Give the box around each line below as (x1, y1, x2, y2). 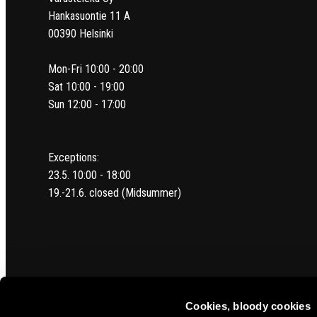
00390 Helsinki (48, 26, 113, 40)
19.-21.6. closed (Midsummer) (48, 185, 181, 200)
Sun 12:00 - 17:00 (48, 97, 126, 111)
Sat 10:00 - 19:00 (48, 79, 125, 93)
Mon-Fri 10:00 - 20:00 (48, 62, 144, 76)
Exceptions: (48, 150, 99, 164)
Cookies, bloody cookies (185, 299, 311, 312)
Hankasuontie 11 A (48, 8, 130, 23)
